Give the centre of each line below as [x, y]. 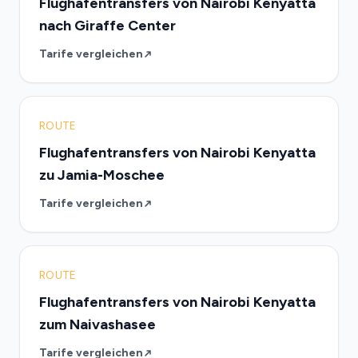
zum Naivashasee [97, 324]
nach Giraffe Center [107, 26]
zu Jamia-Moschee [102, 175]
